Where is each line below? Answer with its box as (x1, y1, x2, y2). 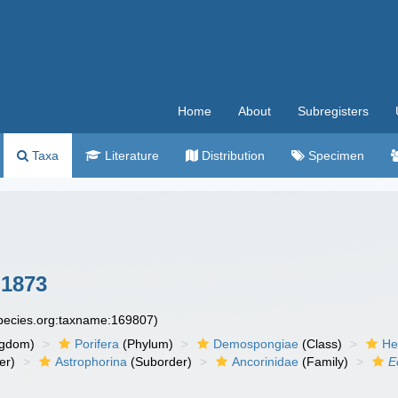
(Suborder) (127, 354, 193, 369)
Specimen (305, 148, 364, 163)
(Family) (298, 354, 349, 369)
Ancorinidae (232, 354, 299, 369)
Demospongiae (213, 337, 299, 351)
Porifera (75, 337, 120, 351)
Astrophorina (55, 354, 128, 369)
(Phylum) (119, 337, 174, 351)
